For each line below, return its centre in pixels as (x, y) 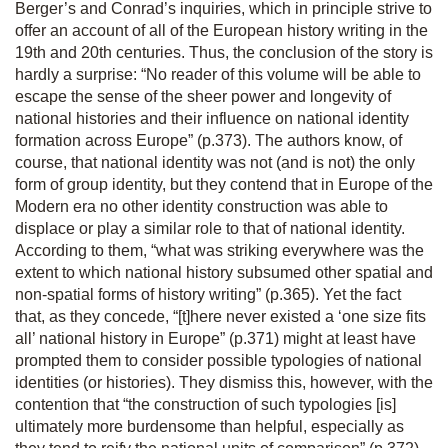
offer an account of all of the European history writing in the (221, 30)
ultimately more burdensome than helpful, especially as (209, 426)
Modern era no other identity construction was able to (201, 206)
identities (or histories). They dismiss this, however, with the (224, 382)
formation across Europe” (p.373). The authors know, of (208, 140)
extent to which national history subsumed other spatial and (224, 272)
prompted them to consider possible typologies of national (218, 360)
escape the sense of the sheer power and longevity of (203, 96)
